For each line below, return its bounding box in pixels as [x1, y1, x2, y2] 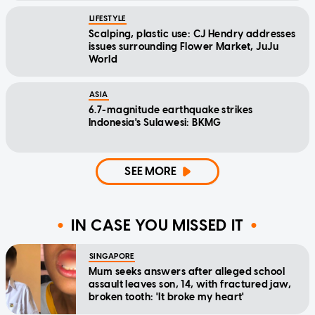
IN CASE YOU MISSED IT [71, 216, 244, 236]
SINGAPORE [89, 251, 134, 261]
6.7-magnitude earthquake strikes [89, 103, 253, 116]
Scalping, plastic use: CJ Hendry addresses [89, 27, 296, 40]
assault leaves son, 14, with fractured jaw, [89, 278, 292, 290]
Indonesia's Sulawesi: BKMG [89, 116, 221, 129]
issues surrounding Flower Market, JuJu [89, 40, 278, 53]
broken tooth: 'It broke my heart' [89, 290, 245, 303]
